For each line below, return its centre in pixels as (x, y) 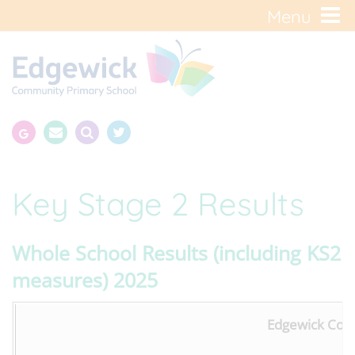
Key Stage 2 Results (158, 204)
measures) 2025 (85, 280)
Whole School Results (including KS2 (176, 253)
